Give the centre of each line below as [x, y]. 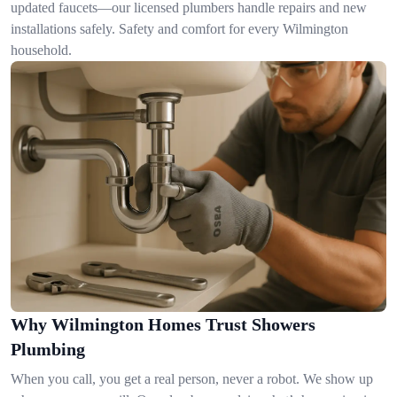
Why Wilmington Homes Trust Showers [163, 324]
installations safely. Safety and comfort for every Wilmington [179, 29]
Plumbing [48, 349]
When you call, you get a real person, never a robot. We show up [192, 378]
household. [41, 50]
